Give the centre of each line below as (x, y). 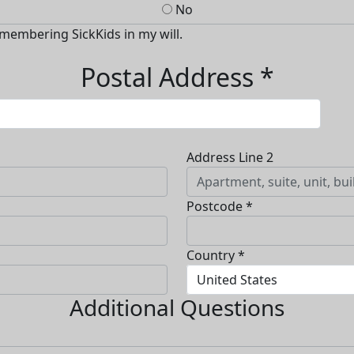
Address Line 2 (230, 158)
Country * (216, 256)
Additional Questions (177, 308)
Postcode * (220, 207)
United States (237, 280)
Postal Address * (177, 77)
